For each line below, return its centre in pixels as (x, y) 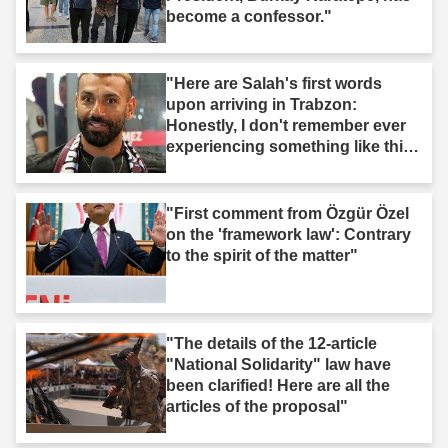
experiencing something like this (289, 146)
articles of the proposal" (257, 406)
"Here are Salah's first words (274, 83)
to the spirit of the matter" (262, 255)
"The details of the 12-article (271, 343)
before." (196, 167)
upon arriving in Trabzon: (261, 104)
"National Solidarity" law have (278, 364)
